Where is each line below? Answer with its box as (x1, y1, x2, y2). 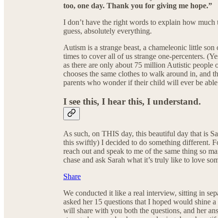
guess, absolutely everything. (63, 27, 152, 36)
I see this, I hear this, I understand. (63, 96, 201, 107)
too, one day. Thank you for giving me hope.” (63, 1, 212, 10)
